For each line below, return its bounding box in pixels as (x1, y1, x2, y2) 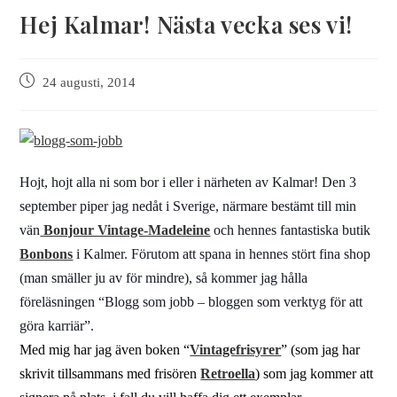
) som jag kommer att (255, 366, 374, 381)
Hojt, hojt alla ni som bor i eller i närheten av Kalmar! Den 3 (19, 175, 357, 190)
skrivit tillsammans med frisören (19, 366, 201, 381)
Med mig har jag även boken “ (19, 342, 191, 357)
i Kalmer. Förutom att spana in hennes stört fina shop (73, 246, 371, 261)
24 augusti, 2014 (43, 75, 136, 90)
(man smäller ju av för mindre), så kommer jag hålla (19, 270, 308, 285)
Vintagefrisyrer (190, 342, 282, 357)
